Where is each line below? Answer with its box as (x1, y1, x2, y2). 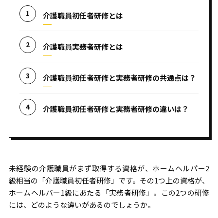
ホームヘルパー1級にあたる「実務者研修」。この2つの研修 (8, 187, 210, 198)
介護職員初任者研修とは (42, 10, 123, 20)
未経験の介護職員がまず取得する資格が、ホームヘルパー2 (8, 163, 210, 173)
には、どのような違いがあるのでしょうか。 (8, 200, 155, 210)
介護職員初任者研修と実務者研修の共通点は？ (42, 72, 196, 83)
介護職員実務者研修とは (42, 41, 123, 52)
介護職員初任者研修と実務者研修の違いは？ (42, 103, 189, 114)
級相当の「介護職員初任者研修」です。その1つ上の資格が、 (8, 175, 210, 185)
